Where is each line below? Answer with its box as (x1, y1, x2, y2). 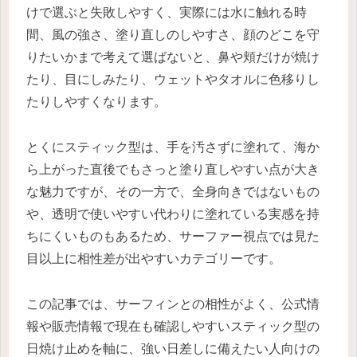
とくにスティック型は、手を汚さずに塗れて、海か (26, 139, 320, 154)
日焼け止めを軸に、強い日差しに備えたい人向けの (26, 341, 320, 355)
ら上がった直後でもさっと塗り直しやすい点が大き (26, 162, 320, 176)
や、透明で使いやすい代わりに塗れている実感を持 (26, 206, 320, 221)
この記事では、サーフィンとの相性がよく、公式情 (26, 296, 320, 311)
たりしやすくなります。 (26, 94, 167, 108)
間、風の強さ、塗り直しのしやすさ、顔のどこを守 (26, 27, 320, 41)
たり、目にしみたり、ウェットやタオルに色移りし (26, 72, 320, 86)
